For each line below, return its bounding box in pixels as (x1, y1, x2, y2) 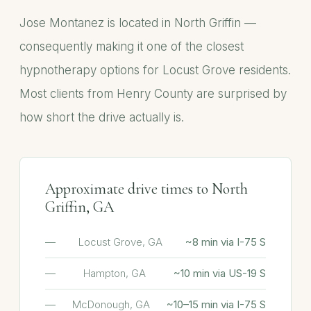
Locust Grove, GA (78, 235, 162, 249)
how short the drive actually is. (19, 110, 184, 124)
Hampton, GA (83, 267, 146, 280)
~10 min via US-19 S (174, 267, 266, 280)
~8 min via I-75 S (185, 235, 266, 249)
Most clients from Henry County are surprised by (19, 87, 287, 101)
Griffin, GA (45, 198, 114, 216)
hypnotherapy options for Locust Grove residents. (19, 63, 291, 77)
